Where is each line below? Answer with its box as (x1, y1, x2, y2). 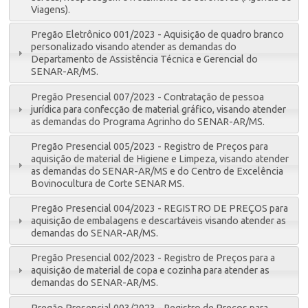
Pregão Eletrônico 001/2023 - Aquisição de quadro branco (31, 29, 285, 41)
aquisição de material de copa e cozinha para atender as (31, 265, 270, 276)
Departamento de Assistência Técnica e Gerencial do (31, 54, 258, 65)
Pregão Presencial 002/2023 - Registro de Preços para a (31, 252, 276, 264)
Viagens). (31, 4, 71, 16)
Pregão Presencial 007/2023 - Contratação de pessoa (31, 91, 265, 102)
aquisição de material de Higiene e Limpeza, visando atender (31, 153, 289, 164)
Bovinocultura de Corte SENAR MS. (31, 177, 185, 189)
